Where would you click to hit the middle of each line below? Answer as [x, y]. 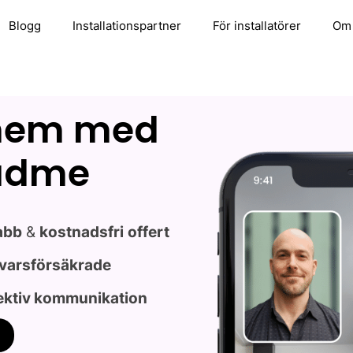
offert [149, 232]
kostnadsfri [82, 232]
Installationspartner [126, 26]
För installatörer [256, 26]
